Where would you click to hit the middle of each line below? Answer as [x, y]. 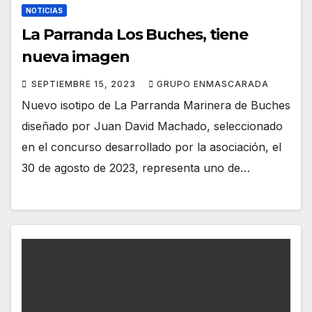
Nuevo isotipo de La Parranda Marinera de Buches [156, 105]
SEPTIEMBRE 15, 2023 [85, 84]
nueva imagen [76, 56]
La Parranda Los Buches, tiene [135, 34]
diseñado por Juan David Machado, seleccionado [152, 126]
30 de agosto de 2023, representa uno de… [136, 167]
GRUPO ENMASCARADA [213, 84]
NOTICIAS [44, 10]
